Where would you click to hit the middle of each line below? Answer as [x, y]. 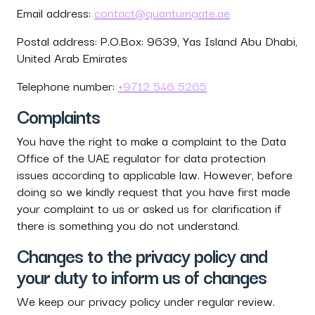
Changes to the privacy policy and [142, 255]
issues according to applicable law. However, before [155, 174]
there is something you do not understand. [128, 225]
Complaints [58, 116]
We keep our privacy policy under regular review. [146, 301]
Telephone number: [67, 85]
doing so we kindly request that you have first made [154, 191]
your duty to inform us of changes [142, 276]
